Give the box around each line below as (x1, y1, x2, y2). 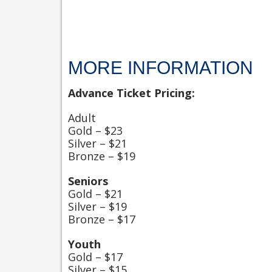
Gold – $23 (68, 123, 123, 138)
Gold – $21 (68, 186, 123, 201)
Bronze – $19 (68, 149, 135, 163)
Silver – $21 (68, 136, 127, 151)
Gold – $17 (68, 250, 123, 264)
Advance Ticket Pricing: (68, 86, 195, 100)
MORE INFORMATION (68, 58, 253, 78)
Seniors (68, 174, 108, 188)
